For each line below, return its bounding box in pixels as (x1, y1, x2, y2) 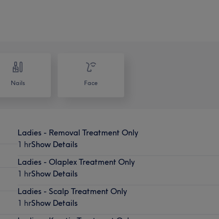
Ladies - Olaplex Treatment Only (17, 156, 135, 167)
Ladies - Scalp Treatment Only (17, 186, 127, 196)
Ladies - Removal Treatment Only (17, 127, 138, 137)
